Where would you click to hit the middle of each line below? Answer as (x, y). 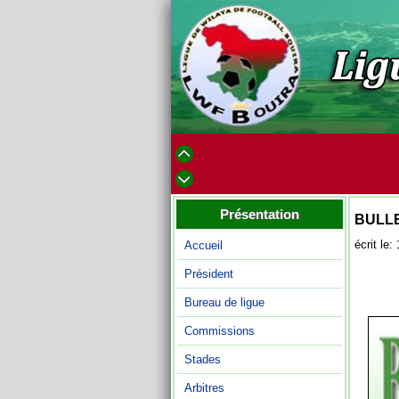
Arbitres (204, 388)
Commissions (220, 331)
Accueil (204, 245)
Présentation (260, 214)
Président (209, 274)
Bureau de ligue (224, 302)
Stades (203, 359)
